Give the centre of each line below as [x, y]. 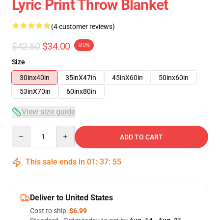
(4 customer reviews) [83, 27]
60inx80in [81, 91]
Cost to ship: [50, 211]
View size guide [48, 112]
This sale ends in [55, 162]
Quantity [25, 130]
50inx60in [174, 78]
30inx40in [35, 78]
